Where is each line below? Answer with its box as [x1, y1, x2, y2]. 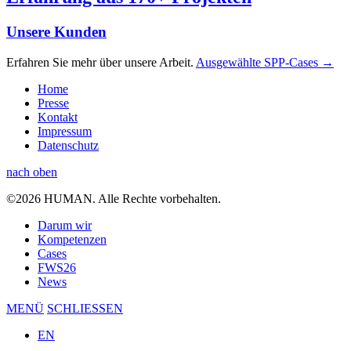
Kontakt [38, 110, 78, 124]
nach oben [6, 165, 57, 179]
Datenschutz [38, 138, 99, 152]
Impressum [38, 124, 92, 138]
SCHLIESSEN [47, 301, 123, 315]
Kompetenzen [38, 232, 107, 246]
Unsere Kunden [6, 23, 107, 40]
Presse [38, 96, 69, 110]
